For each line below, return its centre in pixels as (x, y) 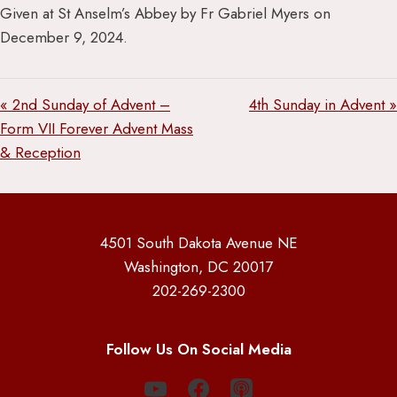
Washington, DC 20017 (198, 267)
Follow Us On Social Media (198, 349)
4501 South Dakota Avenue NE (198, 243)
